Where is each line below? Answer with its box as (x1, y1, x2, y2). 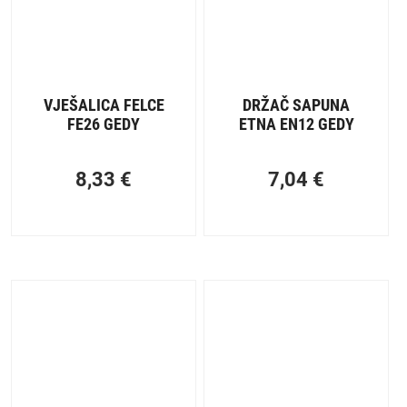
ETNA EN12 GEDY (238, 114, 354, 134)
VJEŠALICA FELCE (43, 95, 164, 115)
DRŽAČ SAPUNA (243, 95, 351, 115)
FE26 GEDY (67, 114, 141, 134)
